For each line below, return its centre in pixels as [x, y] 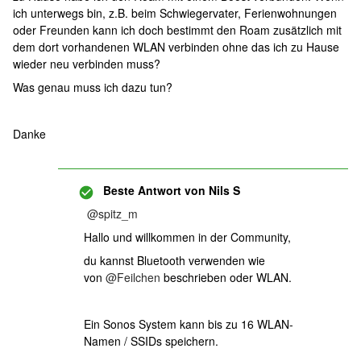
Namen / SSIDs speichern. [151, 341]
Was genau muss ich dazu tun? [93, 87]
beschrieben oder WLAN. [226, 277]
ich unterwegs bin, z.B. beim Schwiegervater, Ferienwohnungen [175, 13]
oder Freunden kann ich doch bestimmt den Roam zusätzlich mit [177, 30]
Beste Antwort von [154, 190]
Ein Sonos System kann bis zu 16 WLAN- [189, 324]
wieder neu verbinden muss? [87, 64]
